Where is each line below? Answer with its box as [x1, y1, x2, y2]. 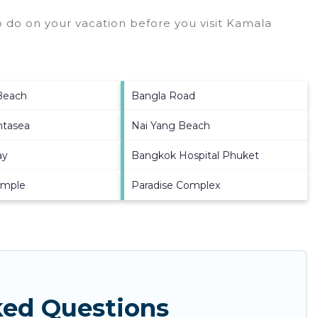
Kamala [226, 16, 272, 31]
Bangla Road [131, 89, 196, 103]
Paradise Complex [131, 179, 221, 192]
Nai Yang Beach [131, 119, 211, 133]
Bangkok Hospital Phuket [131, 149, 260, 163]
